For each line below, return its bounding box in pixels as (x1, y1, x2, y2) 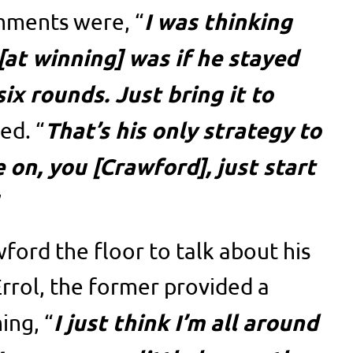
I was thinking (144, 6, 293, 35)
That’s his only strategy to (45, 115, 322, 143)
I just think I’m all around (54, 307, 319, 336)
